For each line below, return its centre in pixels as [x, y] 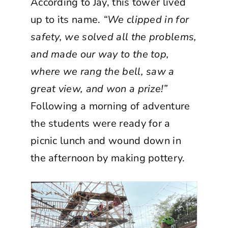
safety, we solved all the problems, [113, 37]
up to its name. [67, 19]
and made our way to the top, [100, 54]
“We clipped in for [146, 19]
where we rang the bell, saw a [102, 71]
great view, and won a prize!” [99, 89]
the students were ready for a [100, 123]
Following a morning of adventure [110, 106]
